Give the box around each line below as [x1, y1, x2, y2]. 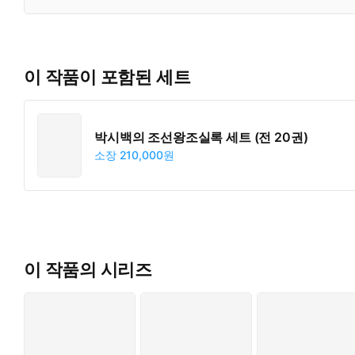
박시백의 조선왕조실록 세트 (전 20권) [94, 128, 308, 145]
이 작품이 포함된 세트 [24, 67, 191, 87]
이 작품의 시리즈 [24, 259, 153, 280]
